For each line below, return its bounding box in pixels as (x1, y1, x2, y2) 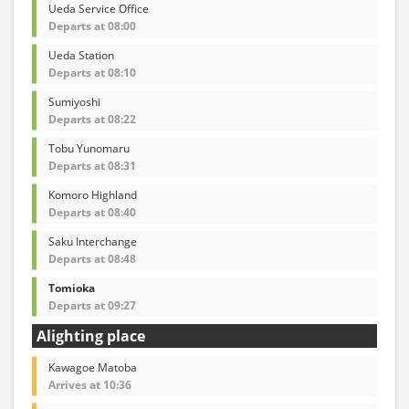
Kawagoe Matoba (48, 359, 137, 375)
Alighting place (37, 325, 145, 346)
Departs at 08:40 (48, 204, 136, 220)
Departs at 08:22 (48, 110, 136, 127)
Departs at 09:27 (48, 297, 136, 313)
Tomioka (48, 279, 95, 296)
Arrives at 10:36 (48, 376, 131, 393)
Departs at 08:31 (48, 157, 136, 173)
